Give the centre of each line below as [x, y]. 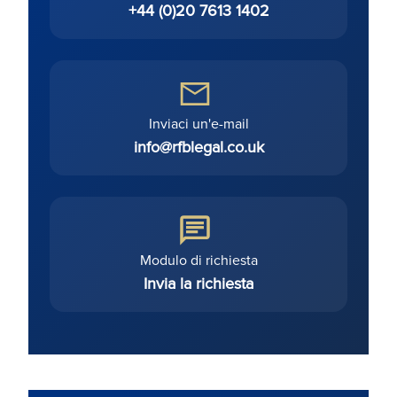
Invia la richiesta [198, 284]
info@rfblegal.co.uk [198, 147]
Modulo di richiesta [198, 260]
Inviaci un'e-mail [198, 124]
